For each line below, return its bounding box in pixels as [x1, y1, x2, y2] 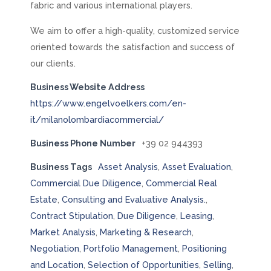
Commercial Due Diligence [30, 177, 142, 188]
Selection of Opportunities [87, 259, 199, 270]
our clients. [30, 57, 76, 68]
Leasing [180, 210, 212, 221]
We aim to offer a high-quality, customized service [30, 25, 240, 36]
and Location [30, 259, 83, 270]
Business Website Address [30, 81, 145, 92]
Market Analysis [30, 226, 96, 237]
